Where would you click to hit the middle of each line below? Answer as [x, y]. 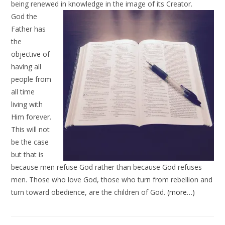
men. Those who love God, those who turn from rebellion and [112, 180]
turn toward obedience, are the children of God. [89, 192]
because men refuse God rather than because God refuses [107, 167]
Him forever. [31, 117]
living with [27, 104]
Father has [29, 29]
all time [23, 92]
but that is [28, 154]
